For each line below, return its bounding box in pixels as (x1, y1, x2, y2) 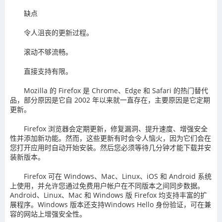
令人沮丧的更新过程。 (24, 28, 93, 38)
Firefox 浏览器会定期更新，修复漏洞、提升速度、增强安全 (24, 124, 208, 134)
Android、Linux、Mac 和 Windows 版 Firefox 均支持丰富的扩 (10, 190, 207, 200)
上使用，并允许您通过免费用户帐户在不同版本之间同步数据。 (10, 181, 204, 191)
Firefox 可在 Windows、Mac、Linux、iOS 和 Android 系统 (24, 171, 212, 181)
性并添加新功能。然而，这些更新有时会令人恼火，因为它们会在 (10, 133, 211, 143)
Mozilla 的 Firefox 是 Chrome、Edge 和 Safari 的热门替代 (24, 86, 208, 96)
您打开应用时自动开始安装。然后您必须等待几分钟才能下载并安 (10, 143, 211, 153)
